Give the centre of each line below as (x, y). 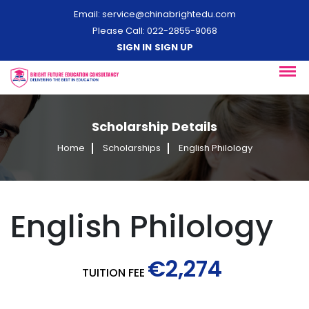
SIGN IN (134, 47)
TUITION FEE (113, 272)
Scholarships (131, 148)
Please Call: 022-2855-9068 (154, 31)
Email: (88, 14)
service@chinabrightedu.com (169, 14)
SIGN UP (173, 47)
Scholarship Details (154, 126)
